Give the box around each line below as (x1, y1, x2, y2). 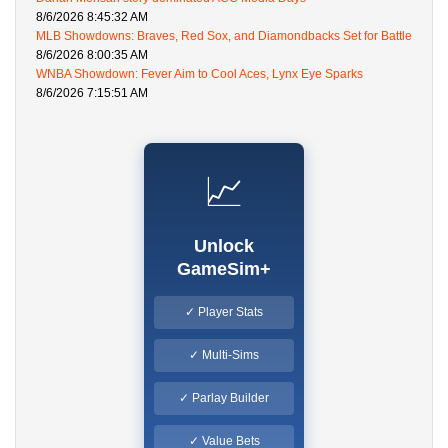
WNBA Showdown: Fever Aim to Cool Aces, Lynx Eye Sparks (36, 66, 363, 81)
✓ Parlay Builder (179, 390, 269, 405)
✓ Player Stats (185, 304, 263, 319)
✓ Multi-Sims (189, 347, 259, 362)
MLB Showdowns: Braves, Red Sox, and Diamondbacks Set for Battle (36, 28, 412, 43)
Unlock (194, 235, 254, 256)
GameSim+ (177, 258, 271, 279)
